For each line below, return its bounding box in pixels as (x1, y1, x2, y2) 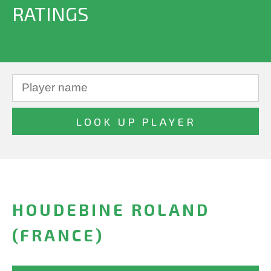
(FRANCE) (12, 225, 104, 245)
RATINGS (12, 2, 88, 25)
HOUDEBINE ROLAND (12, 200, 210, 220)
